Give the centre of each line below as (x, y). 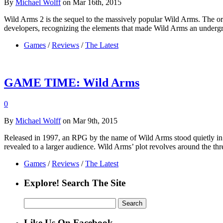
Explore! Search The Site (75, 183)
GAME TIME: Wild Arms (72, 83)
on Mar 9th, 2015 (89, 121)
